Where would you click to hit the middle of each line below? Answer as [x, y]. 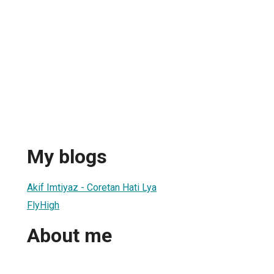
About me [69, 236]
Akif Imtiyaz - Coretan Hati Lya [92, 187]
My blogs [67, 157]
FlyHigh [43, 205]
